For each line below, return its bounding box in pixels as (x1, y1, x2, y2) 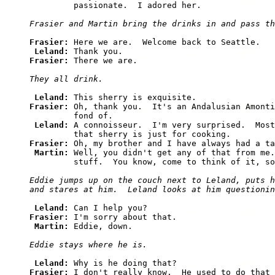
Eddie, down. (74, 222, 133, 231)
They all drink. (29, 74, 103, 84)
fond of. (29, 111, 113, 121)
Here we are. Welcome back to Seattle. (74, 37, 260, 47)
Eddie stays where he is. (29, 240, 147, 250)
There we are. (74, 56, 137, 66)
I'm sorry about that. (74, 212, 177, 222)
